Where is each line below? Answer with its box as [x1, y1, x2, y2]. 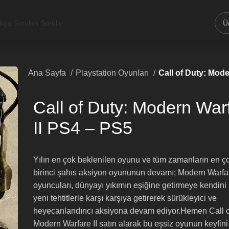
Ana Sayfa [28, 68, 68, 77]
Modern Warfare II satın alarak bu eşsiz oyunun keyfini [33, 219, 228, 228]
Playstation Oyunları [76, 68, 151, 77]
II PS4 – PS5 [33, 118, 132, 138]
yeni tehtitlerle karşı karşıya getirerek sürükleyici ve [33, 194, 217, 202]
